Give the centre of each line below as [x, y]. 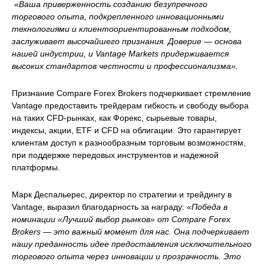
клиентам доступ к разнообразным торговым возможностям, [129, 143]
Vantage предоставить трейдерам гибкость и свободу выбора [130, 106]
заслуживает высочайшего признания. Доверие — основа [127, 42]
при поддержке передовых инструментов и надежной [115, 155]
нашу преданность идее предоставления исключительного [132, 244]
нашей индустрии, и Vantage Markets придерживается [120, 54]
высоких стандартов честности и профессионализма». [125, 66]
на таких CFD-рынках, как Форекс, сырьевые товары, [114, 118]
